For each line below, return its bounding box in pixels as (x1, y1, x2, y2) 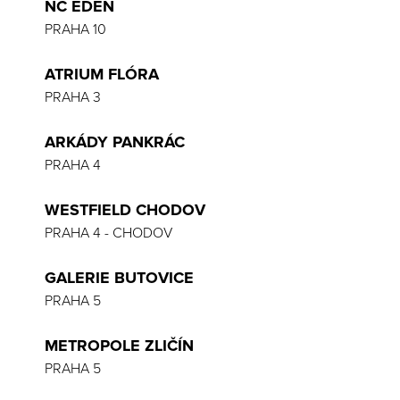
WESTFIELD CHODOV (45, 200, 205, 220)
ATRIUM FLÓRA (45, 64, 159, 84)
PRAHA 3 (45, 88, 101, 106)
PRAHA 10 (45, 21, 106, 38)
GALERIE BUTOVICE (45, 268, 194, 287)
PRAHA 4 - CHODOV (45, 224, 172, 242)
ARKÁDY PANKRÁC (45, 132, 185, 152)
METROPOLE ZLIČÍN (45, 336, 194, 355)
